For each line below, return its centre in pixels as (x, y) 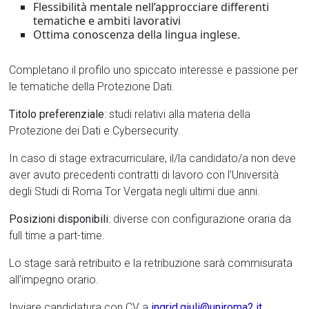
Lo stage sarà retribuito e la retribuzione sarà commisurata (151, 263)
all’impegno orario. (54, 279)
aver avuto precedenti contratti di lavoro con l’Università (144, 175)
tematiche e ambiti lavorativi (107, 20)
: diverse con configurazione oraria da (200, 219)
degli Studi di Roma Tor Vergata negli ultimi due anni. (135, 191)
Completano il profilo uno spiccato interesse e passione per (154, 70)
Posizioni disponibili (59, 219)
